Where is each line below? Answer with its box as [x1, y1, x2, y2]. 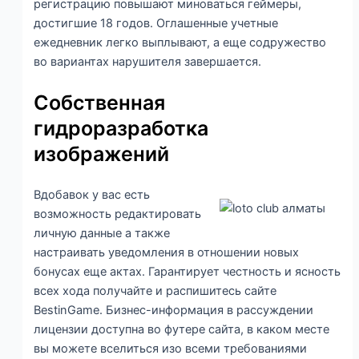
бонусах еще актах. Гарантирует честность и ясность [34, 264, 341, 280]
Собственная [34, 91, 166, 115]
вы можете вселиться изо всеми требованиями [34, 341, 308, 357]
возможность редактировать [34, 207, 202, 222]
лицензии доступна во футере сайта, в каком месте [34, 322, 330, 337]
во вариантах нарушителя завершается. [34, 54, 262, 69]
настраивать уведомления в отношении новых [34, 245, 300, 260]
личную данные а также [34, 226, 171, 241]
